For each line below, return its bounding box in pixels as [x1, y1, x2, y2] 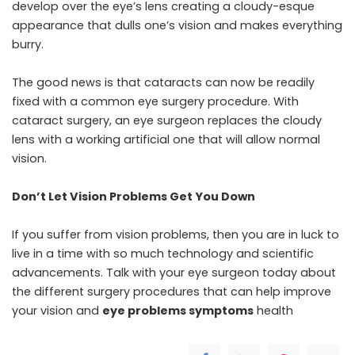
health [254, 302, 293, 319]
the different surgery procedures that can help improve [12, 283, 331, 300]
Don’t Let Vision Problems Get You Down [12, 188, 255, 204]
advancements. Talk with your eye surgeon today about [12, 264, 336, 281]
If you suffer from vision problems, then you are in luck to [12, 226, 339, 242]
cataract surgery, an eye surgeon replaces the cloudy [12, 112, 322, 128]
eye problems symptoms [102, 302, 254, 319]
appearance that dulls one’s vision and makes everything [12, 17, 342, 33]
